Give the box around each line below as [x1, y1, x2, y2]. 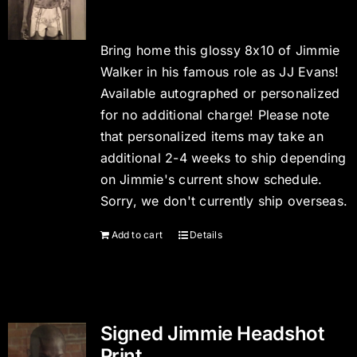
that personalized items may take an [100, 128, 324, 144]
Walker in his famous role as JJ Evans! [100, 64, 339, 80]
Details [190, 229, 222, 241]
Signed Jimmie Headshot [100, 322, 324, 345]
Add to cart [111, 229, 163, 241]
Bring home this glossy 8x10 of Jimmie [100, 42, 340, 58]
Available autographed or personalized [100, 85, 340, 101]
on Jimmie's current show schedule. [100, 171, 323, 187]
